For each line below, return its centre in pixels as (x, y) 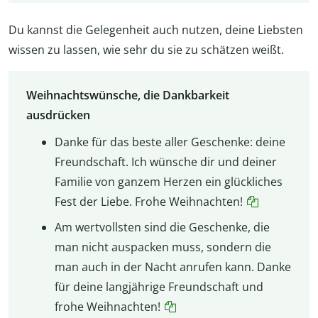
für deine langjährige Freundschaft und (159, 287)
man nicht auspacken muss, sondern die (163, 247)
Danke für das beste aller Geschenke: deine (170, 142)
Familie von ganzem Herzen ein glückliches (168, 182)
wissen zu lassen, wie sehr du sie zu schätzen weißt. (146, 49)
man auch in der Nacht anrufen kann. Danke (172, 267)
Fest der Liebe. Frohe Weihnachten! (148, 202)
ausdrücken (58, 115)
